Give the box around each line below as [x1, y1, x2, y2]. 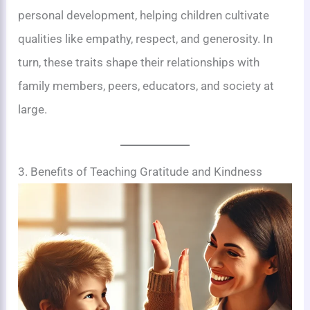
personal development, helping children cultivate [18, 8, 270, 23]
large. [18, 102, 48, 117]
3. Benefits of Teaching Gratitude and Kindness [18, 165, 263, 179]
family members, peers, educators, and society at [18, 79, 275, 93]
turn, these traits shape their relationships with [18, 55, 260, 70]
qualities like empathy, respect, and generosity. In [18, 32, 273, 46]
